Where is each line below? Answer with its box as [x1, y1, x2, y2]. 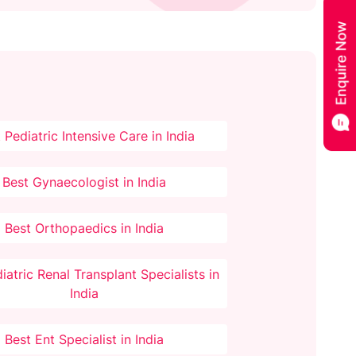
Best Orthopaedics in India [5, 220, 164, 237]
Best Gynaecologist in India [2, 174, 167, 191]
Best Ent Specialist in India [5, 331, 164, 348]
